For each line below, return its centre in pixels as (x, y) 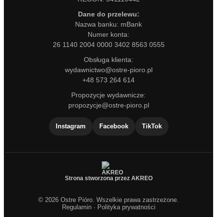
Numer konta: (108, 34)
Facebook (114, 126)
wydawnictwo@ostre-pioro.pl (108, 70)
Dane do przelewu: (108, 14)
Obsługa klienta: (108, 60)
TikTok (152, 126)
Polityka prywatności (126, 207)
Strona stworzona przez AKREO (108, 178)
